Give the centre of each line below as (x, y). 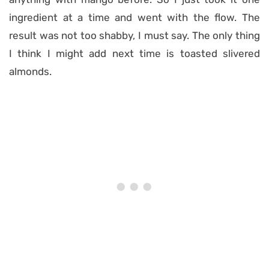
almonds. (30, 71)
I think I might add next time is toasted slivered (134, 53)
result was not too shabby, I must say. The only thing (134, 35)
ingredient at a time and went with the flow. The (134, 17)
